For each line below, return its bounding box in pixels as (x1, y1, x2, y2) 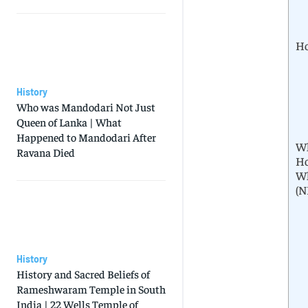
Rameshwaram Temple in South (16, 282, 166, 296)
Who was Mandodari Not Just (16, 100, 155, 114)
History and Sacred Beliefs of (16, 267, 150, 281)
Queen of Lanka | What (16, 115, 122, 129)
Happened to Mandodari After (16, 130, 156, 144)
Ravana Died (16, 145, 75, 159)
